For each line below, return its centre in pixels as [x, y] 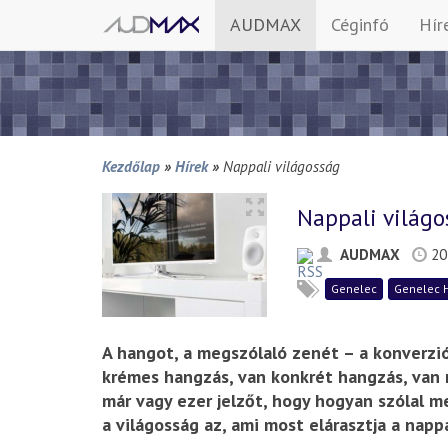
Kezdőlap [131, 166]
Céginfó [360, 24]
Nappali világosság [281, 166]
